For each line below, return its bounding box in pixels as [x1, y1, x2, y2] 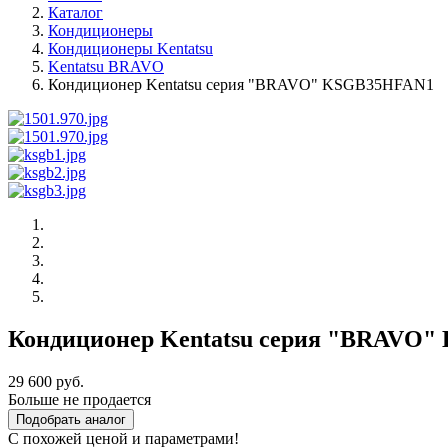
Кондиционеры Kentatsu [48, 40, 213, 57]
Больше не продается [8, 390, 151, 408]
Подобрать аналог [16, 411, 126, 427]
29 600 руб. [8, 372, 84, 390]
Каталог [48, 4, 103, 21]
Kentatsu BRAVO [48, 58, 164, 75]
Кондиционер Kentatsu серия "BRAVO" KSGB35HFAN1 [48, 76, 434, 93]
